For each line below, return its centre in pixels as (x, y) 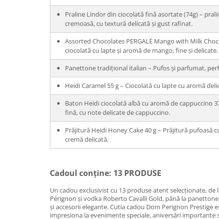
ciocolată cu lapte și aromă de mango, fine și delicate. (142, 50)
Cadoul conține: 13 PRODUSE (106, 173)
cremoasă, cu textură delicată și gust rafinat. (129, 23)
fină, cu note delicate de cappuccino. (118, 112)
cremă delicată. (87, 139)
